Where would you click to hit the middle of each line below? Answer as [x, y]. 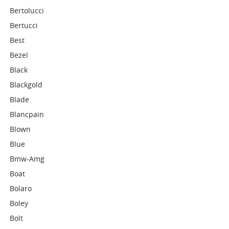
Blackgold [26, 85]
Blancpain [27, 114]
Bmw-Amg [27, 159]
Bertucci [24, 25]
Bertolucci [27, 10]
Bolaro [21, 188]
